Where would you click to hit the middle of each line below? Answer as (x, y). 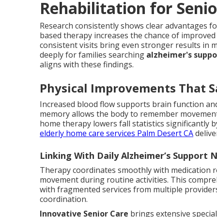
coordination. (64, 199)
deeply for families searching (93, 54)
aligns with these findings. (87, 64)
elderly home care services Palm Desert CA (116, 133)
